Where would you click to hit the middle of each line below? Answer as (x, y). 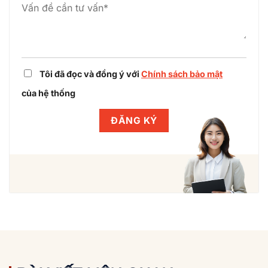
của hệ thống (48, 93)
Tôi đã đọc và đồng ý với (90, 74)
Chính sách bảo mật (182, 74)
